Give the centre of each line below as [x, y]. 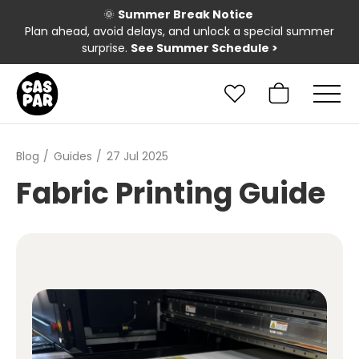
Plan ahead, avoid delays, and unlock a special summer [179, 32]
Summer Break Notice [187, 15]
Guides [73, 156]
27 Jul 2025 [137, 156]
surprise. [106, 48]
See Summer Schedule [200, 48]
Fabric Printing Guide [171, 193]
